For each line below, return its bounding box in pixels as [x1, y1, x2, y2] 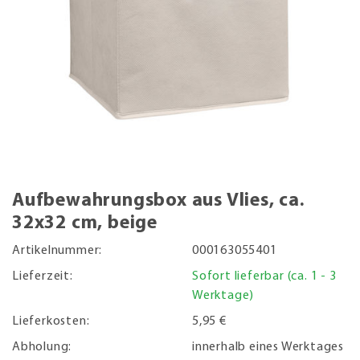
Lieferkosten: [12, 314, 90, 328]
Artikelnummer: [12, 243, 103, 257]
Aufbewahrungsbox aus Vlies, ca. [12, 190, 305, 211]
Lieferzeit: [12, 269, 73, 283]
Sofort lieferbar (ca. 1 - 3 [192, 269, 337, 283]
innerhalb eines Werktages [192, 340, 345, 354]
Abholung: [12, 340, 72, 354]
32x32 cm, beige [12, 213, 158, 233]
